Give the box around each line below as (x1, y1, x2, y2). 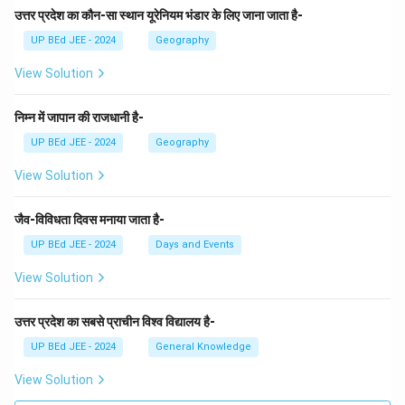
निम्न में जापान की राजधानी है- (14, 110, 144, 125)
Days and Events (155, 239, 234, 250)
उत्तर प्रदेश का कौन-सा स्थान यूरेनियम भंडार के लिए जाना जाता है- (14, 8, 303, 23)
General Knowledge (155, 341, 251, 353)
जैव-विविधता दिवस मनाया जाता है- (14, 212, 165, 227)
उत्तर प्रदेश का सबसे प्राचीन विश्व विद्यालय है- (14, 315, 215, 329)
